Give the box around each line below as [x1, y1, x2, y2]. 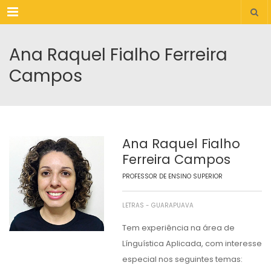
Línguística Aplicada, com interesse [122, 238, 262, 249]
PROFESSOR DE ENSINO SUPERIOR [122, 172, 223, 181]
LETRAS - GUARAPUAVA [122, 201, 194, 210]
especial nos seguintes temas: [122, 253, 243, 265]
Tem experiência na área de [122, 222, 235, 233]
